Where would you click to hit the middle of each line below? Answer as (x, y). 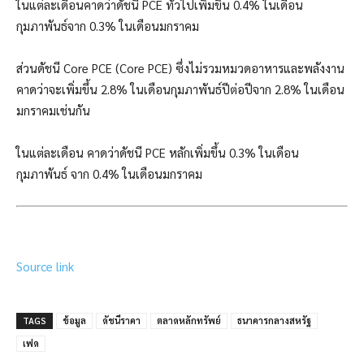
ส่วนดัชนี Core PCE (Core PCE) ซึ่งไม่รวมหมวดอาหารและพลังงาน (180, 68)
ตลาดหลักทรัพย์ (189, 320)
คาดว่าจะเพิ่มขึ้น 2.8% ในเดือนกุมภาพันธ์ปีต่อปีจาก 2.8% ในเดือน (180, 89)
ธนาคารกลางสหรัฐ (274, 320)
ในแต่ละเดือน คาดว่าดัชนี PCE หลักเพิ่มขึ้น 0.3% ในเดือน (158, 153)
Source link (45, 266)
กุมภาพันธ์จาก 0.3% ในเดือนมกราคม (108, 26)
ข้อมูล (74, 320)
